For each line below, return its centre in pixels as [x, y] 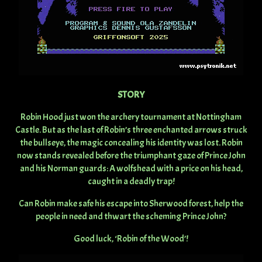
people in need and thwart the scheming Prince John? [131, 217]
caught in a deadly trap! [131, 182]
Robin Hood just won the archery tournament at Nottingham [131, 117]
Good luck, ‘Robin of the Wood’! [131, 239]
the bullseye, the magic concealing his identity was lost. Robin [131, 143]
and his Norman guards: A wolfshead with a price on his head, [131, 169]
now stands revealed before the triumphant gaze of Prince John [131, 156]
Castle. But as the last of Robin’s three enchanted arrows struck [131, 130]
